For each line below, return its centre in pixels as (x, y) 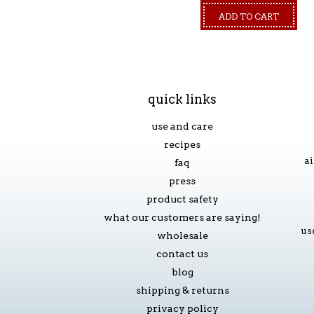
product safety (182, 199)
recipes (182, 144)
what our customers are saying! (182, 217)
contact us (182, 254)
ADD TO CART (249, 16)
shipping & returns (182, 290)
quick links (182, 99)
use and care (182, 126)
